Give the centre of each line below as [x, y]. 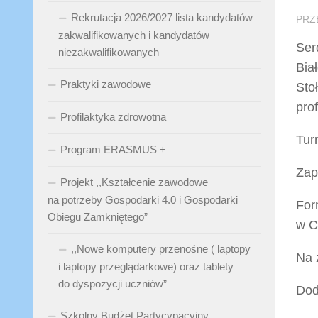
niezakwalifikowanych [109, 52]
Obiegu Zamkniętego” [98, 217]
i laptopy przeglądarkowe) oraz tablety [146, 267]
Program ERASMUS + [113, 149]
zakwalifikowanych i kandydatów [134, 35]
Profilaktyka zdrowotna [113, 117]
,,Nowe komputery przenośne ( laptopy [161, 249]
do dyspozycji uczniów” [113, 284]
